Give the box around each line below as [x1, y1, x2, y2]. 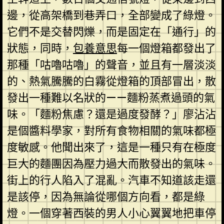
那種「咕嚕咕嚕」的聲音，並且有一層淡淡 [6, 56, 216, 72]
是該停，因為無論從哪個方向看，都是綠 [6, 188, 205, 204]
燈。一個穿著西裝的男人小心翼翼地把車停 [6, 205, 216, 221]
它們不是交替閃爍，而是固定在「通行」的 [6, 23, 216, 39]
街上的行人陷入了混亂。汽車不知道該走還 [6, 172, 216, 188]
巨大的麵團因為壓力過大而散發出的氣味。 [6, 155, 216, 171]
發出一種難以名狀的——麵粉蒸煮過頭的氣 [6, 89, 215, 105]
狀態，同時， [6, 40, 73, 56]
